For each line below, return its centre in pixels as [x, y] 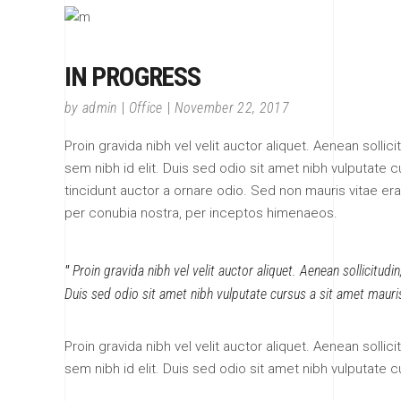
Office [145, 107]
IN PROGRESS [132, 76]
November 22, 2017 [231, 107]
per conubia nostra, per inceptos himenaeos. [201, 213]
